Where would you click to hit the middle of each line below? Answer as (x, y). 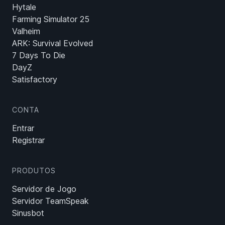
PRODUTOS (34, 171)
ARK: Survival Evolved (53, 43)
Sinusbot (28, 213)
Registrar (28, 140)
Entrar (23, 128)
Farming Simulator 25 (51, 19)
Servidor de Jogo (44, 189)
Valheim (26, 31)
